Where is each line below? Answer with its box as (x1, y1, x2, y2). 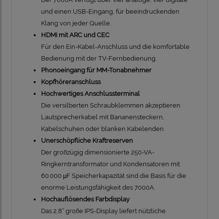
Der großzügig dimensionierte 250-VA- (41, 149, 154, 156)
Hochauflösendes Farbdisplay (41, 196, 130, 203)
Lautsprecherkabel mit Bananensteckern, (41, 113, 164, 121)
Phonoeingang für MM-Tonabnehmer (41, 66, 152, 74)
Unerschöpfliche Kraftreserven (41, 137, 133, 145)
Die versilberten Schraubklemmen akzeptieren (41, 102, 180, 109)
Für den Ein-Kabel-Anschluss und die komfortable (41, 43, 190, 51)
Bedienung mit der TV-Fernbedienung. (41, 55, 156, 63)
